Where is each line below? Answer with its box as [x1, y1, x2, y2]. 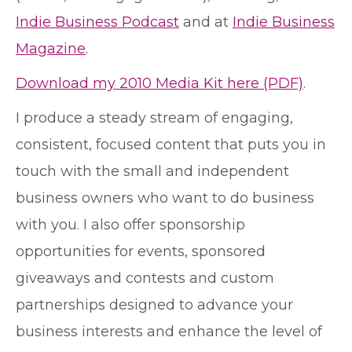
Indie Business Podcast [16, 13, 179, 31]
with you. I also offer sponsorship [16, 215, 245, 233]
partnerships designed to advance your [16, 295, 293, 313]
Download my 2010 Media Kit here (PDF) [16, 74, 303, 92]
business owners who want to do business [16, 189, 314, 207]
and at [179, 13, 233, 31]
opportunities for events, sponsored [16, 242, 266, 260]
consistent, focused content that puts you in [16, 135, 326, 153]
